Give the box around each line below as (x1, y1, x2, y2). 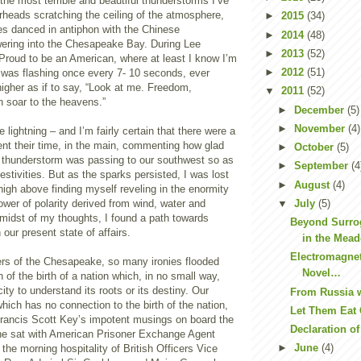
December (293, 103, 347, 116)
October (293, 141, 337, 153)
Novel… (302, 267, 342, 280)
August (293, 178, 333, 191)
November (293, 122, 348, 135)
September (293, 160, 351, 172)
